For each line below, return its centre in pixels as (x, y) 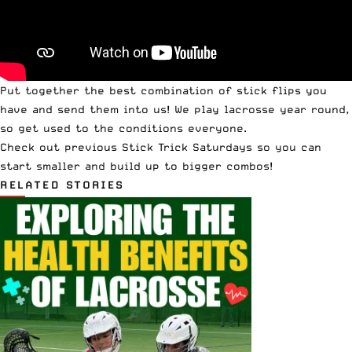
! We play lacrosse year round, (258, 109)
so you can (287, 147)
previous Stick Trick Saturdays (158, 147)
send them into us (112, 109)
